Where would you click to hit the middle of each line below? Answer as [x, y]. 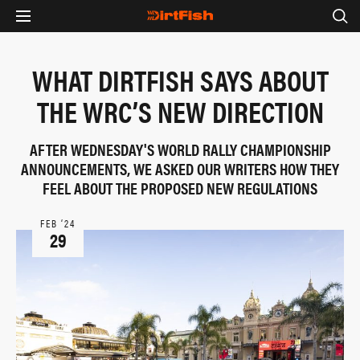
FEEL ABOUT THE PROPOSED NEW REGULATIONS [180, 188]
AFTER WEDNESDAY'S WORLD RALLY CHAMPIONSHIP [180, 149]
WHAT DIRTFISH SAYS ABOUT [180, 80]
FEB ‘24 [58, 223]
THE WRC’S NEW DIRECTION [180, 111]
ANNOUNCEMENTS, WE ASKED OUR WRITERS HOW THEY [180, 168]
